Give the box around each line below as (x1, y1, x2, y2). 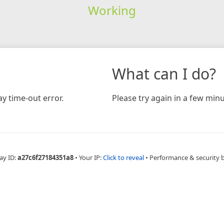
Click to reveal (103, 152, 144, 162)
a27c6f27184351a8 (17, 152, 73, 162)
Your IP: (79, 152, 103, 162)
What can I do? (112, 63, 216, 84)
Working (87, 1, 136, 18)
